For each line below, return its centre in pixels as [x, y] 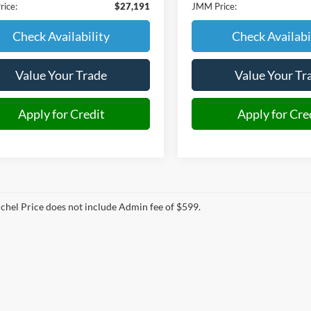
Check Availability [61, 36]
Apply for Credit [61, 114]
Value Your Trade [61, 75]
